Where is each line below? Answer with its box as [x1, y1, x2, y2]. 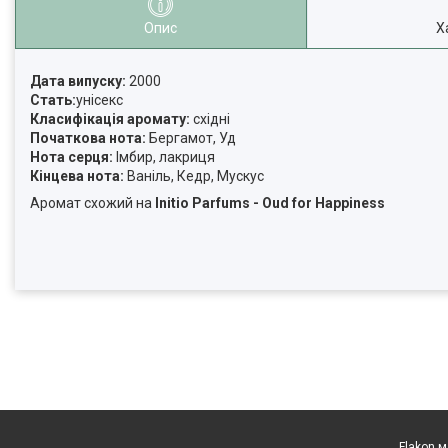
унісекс [76, 92, 123, 109]
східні [190, 111, 230, 128]
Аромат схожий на [30, 195, 155, 212]
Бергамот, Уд [146, 130, 236, 147]
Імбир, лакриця [113, 149, 215, 166]
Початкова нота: [30, 130, 146, 147]
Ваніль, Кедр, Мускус [124, 168, 264, 185]
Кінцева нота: [30, 168, 124, 185]
